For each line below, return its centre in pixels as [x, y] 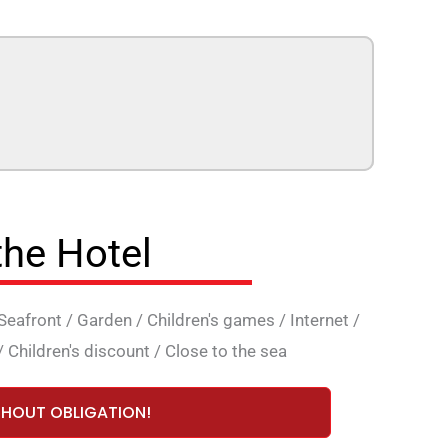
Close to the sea [226, 351]
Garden [104, 320]
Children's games [211, 320]
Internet [319, 320]
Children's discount [79, 351]
